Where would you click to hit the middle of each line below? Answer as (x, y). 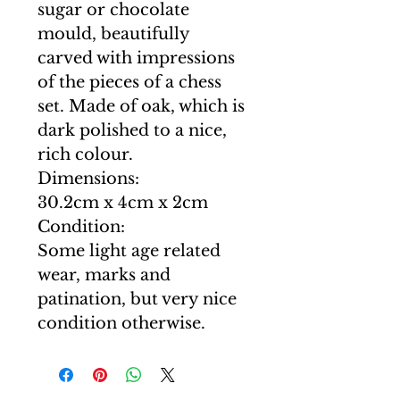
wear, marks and (104, 275)
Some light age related (129, 251)
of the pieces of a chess (129, 82)
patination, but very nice (137, 299)
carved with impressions (136, 58)
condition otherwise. (121, 323)
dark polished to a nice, (132, 130)
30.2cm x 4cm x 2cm (123, 203)
